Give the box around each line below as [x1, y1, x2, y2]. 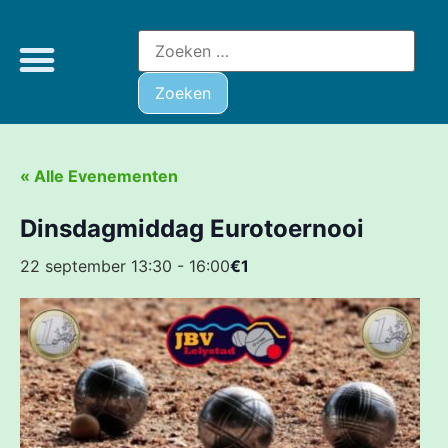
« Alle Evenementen [20, 166, 178, 186]
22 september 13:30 [20, 256, 172, 276]
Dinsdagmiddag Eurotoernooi [20, 214, 364, 243]
